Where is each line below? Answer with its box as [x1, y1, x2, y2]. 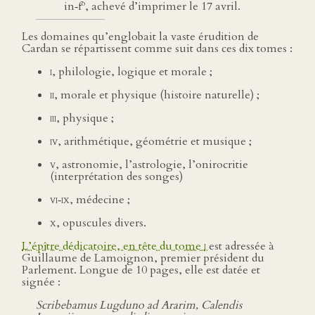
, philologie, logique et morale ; [52, 64, 212, 80]
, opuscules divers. [56, 215, 146, 231]
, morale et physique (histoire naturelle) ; [54, 87, 259, 103]
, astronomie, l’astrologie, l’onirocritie [56, 157, 248, 173]
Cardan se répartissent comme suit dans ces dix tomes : [22, 41, 292, 57]
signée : [22, 274, 60, 290]
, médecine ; [70, 192, 130, 208]
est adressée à [206, 238, 274, 255]
